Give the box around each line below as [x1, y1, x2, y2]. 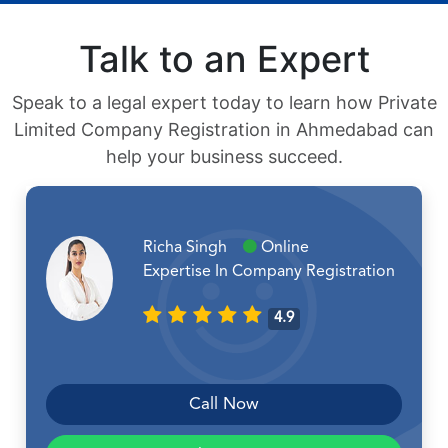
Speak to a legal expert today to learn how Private [11, 92, 437, 114]
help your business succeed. [105, 146, 343, 168]
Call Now [189, 396, 259, 414]
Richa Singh [142, 240, 243, 257]
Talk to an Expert [78, 37, 370, 82]
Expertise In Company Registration [142, 264, 395, 281]
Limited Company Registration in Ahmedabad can [14, 119, 434, 141]
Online [256, 240, 309, 257]
